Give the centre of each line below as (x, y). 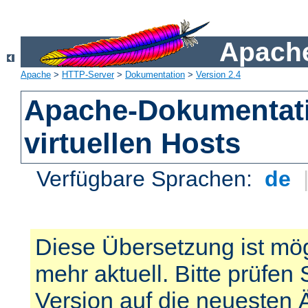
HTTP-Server (88, 75)
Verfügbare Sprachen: (148, 179)
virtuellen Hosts (133, 144)
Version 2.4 (218, 75)
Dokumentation (155, 75)
